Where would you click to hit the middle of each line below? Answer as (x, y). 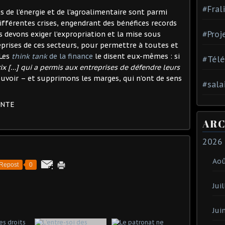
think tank (29, 56)
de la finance (70, 56)
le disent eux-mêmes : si (136, 56)
